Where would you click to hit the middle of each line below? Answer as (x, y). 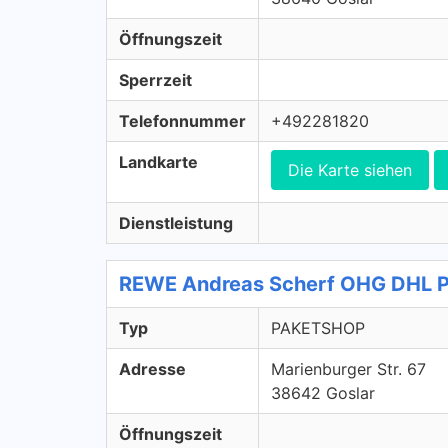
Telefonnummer (182, 121)
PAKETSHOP (318, 328)
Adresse (152, 369)
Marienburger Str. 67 (348, 369)
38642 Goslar (323, 393)
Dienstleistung (176, 223)
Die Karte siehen (350, 170)
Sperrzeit (155, 80)
